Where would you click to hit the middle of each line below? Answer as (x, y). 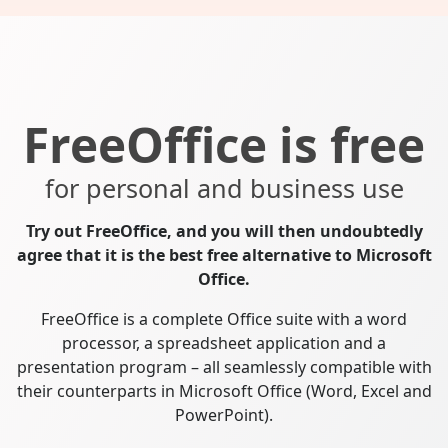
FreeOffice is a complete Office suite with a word (224, 318)
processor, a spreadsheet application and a (224, 342)
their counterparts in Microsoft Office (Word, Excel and (224, 390)
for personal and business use (224, 187)
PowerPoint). (224, 414)
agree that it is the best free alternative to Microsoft (224, 254)
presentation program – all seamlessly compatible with (224, 366)
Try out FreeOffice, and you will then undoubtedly (224, 230)
